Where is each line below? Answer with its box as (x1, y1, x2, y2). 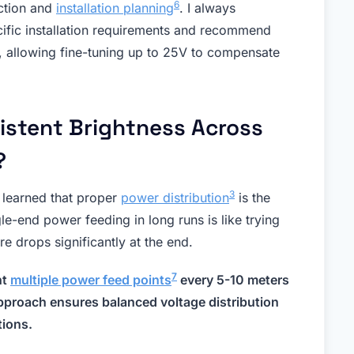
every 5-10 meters (177, 272, 289, 288)
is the (235, 190, 270, 206)
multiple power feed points (10, 272, 171, 288)
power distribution (121, 190, 229, 206)
